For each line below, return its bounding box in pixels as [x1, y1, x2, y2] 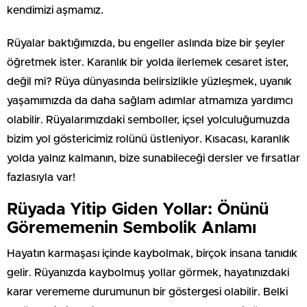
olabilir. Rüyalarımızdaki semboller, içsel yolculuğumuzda [7, 114, 290, 125]
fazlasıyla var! [7, 171, 75, 183]
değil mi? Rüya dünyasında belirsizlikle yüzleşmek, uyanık [7, 75, 292, 87]
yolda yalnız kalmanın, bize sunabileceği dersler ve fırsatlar [7, 152, 300, 164]
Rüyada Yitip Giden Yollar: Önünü [7, 201, 269, 218]
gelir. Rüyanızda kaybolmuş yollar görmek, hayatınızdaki [7, 267, 289, 278]
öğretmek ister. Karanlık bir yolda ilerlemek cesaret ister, [7, 56, 288, 68]
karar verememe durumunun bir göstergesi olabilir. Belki [7, 286, 288, 297]
